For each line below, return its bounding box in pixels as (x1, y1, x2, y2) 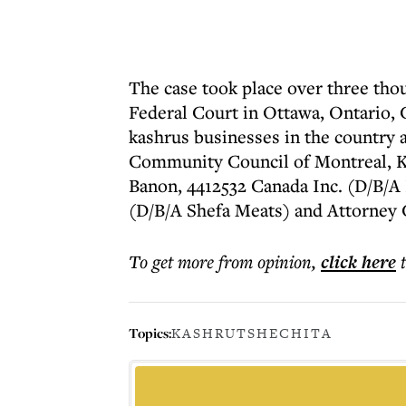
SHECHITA (247, 324, 333, 343)
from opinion (218, 249, 312, 274)
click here (321, 249, 396, 275)
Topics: (129, 323, 171, 343)
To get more (129, 249, 218, 274)
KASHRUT (171, 324, 247, 343)
